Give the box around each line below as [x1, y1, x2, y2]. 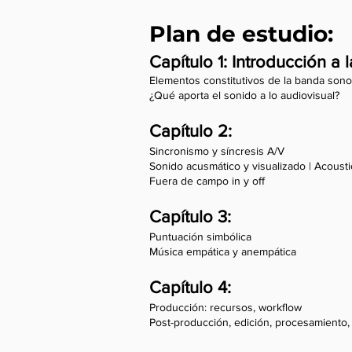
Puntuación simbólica [149, 230, 251, 243]
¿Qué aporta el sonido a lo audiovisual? [149, 89, 339, 101]
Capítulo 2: [149, 122, 236, 140]
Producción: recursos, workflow [149, 301, 302, 313]
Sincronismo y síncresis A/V [149, 145, 284, 157]
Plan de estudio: [149, 20, 333, 47]
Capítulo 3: [149, 207, 236, 225]
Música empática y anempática [149, 245, 296, 258]
